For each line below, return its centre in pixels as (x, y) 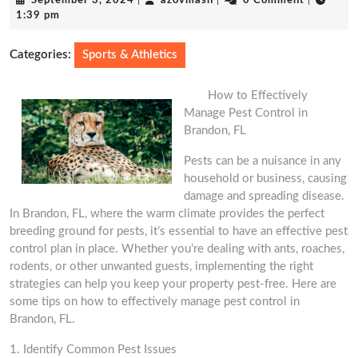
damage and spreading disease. (264, 196)
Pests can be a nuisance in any (263, 161)
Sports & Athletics (130, 55)
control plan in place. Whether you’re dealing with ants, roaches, (177, 249)
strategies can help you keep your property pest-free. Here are (173, 284)
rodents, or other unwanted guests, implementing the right (161, 267)
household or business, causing (265, 179)
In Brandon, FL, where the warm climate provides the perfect (167, 214)
